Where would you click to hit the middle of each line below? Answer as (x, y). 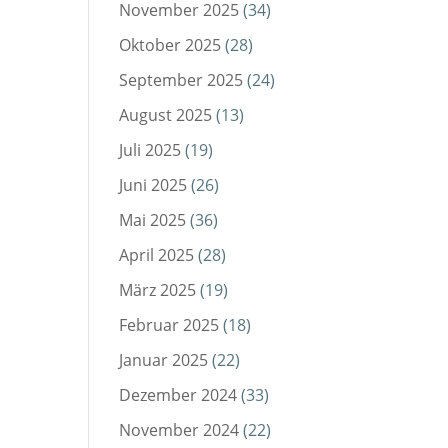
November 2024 (179, 430)
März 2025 (158, 290)
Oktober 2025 (170, 45)
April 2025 (157, 255)
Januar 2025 (164, 360)
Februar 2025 (169, 325)
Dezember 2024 (178, 395)
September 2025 (181, 80)
